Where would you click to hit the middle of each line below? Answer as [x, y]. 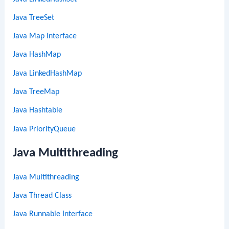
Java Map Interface [45, 37]
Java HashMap [37, 55]
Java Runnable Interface [53, 214]
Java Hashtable [38, 111]
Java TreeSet [34, 18]
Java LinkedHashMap [48, 73]
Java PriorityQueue [44, 129]
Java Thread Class [42, 196]
